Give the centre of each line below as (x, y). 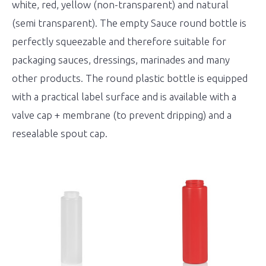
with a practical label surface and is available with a (124, 96)
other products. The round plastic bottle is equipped (130, 78)
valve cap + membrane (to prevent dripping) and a (122, 115)
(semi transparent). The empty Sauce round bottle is (129, 23)
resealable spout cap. (60, 133)
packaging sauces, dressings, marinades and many (121, 60)
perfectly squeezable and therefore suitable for (119, 41)
